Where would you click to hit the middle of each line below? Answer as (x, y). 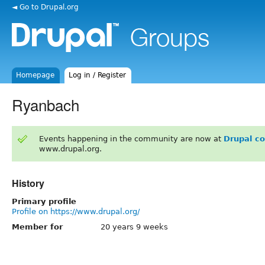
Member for (37, 227)
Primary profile (44, 201)
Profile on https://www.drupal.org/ (76, 211)
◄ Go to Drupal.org (45, 7)
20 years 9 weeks (134, 227)
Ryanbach (46, 104)
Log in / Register (98, 75)
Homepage (35, 75)
